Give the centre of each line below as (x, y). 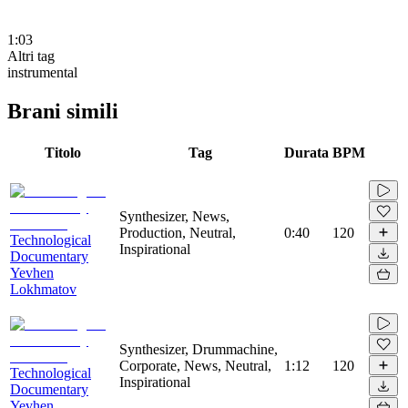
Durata (306, 152)
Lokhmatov (43, 289)
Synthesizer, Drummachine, (199, 349)
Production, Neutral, (178, 232)
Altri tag (31, 56)
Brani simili (63, 111)
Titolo (63, 152)
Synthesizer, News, (174, 216)
